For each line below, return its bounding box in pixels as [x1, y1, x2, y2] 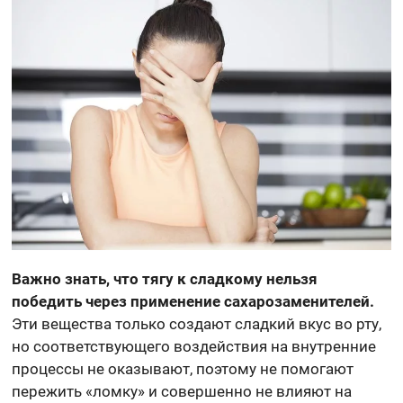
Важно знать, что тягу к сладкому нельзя [12, 269, 318, 288]
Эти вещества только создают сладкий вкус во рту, [12, 314, 382, 333]
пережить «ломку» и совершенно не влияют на [12, 381, 353, 400]
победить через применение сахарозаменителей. [12, 291, 375, 310]
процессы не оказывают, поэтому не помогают [12, 359, 354, 378]
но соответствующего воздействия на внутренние [12, 336, 377, 355]
